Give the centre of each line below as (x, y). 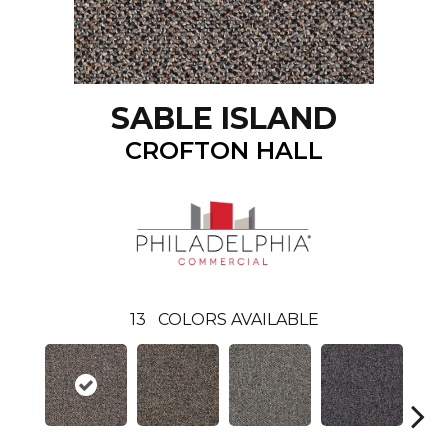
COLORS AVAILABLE (238, 319)
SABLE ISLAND (224, 119)
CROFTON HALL (224, 151)
